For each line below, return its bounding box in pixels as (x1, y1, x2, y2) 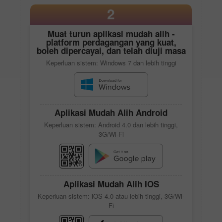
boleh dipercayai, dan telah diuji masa (36, 44, 186, 56)
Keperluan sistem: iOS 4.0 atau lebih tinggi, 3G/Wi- (38, 191, 184, 201)
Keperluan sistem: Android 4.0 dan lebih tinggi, (44, 119, 178, 129)
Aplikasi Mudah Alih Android (55, 106, 167, 118)
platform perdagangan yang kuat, (46, 36, 176, 48)
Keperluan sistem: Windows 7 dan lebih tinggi (46, 57, 176, 67)
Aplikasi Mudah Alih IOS (63, 177, 159, 190)
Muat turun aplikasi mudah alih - (47, 27, 175, 40)
